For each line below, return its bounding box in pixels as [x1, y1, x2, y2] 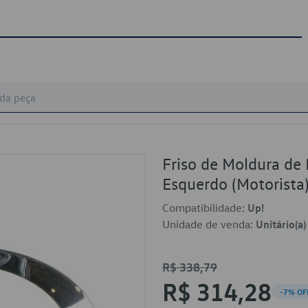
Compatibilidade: [162, 201, 247, 214]
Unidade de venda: [162, 217, 256, 231]
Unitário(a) [256, 217, 306, 231]
